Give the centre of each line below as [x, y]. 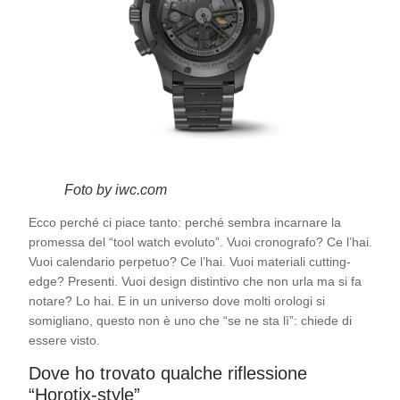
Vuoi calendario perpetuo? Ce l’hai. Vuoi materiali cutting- [190, 262]
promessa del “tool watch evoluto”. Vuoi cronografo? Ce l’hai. [200, 242]
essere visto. [64, 341]
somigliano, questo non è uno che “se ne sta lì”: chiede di [190, 321]
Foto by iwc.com [116, 190]
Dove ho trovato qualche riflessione [168, 374]
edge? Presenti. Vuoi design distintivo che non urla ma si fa [195, 282]
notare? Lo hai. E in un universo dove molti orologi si [177, 301]
